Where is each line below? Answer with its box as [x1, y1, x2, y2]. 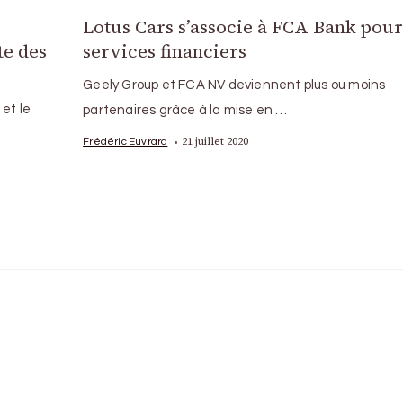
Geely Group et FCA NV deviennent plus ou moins [83, 78, 386, 92]
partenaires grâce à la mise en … [83, 103, 288, 117]
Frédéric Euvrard [83, 136, 168, 147]
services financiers [83, 39, 247, 64]
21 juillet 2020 [182, 134, 249, 148]
